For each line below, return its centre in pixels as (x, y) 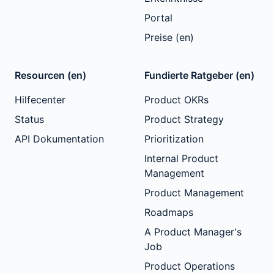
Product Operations (190, 266)
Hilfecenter (40, 100)
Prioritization (174, 139)
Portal (158, 18)
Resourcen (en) (50, 76)
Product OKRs (176, 100)
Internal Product (181, 159)
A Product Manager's (193, 232)
